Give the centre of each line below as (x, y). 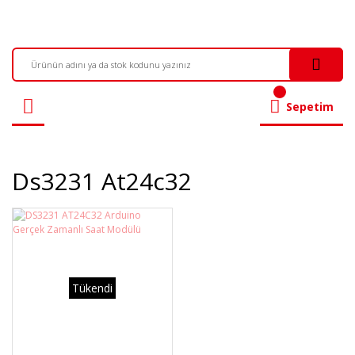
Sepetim (310, 107)
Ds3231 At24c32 (102, 181)
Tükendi (92, 288)
